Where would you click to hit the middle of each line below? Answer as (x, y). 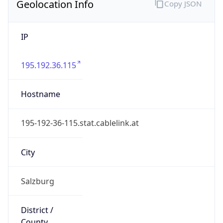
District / (37, 210)
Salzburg (37, 181)
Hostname (40, 94)
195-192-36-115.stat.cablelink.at (80, 123)
